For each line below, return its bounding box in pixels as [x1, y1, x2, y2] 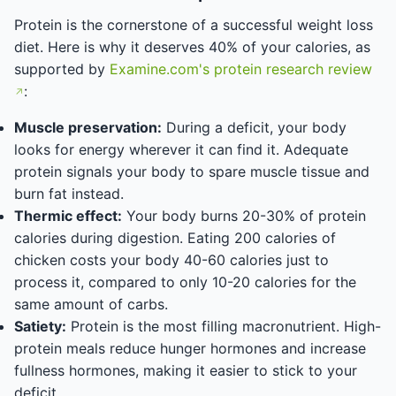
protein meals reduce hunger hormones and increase [14, 339, 366, 357]
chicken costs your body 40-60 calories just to [14, 251, 329, 269]
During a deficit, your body [162, 118, 346, 136]
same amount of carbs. [14, 295, 168, 313]
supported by [14, 60, 110, 78]
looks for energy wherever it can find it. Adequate [14, 141, 348, 158]
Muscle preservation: [14, 118, 162, 136]
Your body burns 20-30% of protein [122, 207, 366, 225]
